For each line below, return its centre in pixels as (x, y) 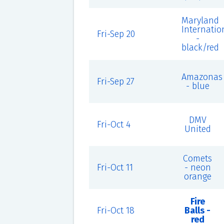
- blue (197, 86)
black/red (200, 47)
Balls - (198, 210)
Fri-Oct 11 (115, 167)
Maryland (200, 20)
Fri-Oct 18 (115, 210)
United (197, 129)
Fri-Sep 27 (115, 81)
